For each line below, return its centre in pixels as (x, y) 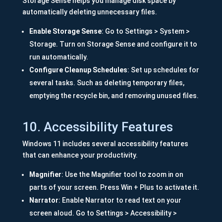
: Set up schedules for (163, 70)
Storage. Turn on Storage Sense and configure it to (113, 44)
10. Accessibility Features (97, 127)
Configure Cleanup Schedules (78, 70)
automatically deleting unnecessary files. (89, 12)
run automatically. (58, 57)
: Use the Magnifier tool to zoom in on (122, 175)
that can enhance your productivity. (80, 155)
